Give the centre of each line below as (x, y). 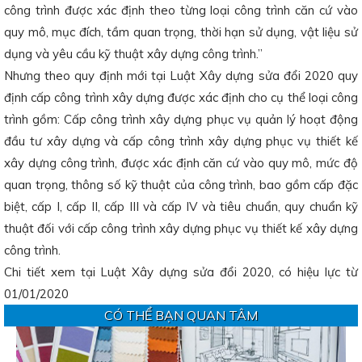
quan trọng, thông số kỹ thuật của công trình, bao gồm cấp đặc (181, 185)
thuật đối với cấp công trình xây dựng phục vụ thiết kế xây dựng (181, 228)
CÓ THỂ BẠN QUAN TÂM (181, 315)
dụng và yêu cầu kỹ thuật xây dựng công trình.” (133, 54)
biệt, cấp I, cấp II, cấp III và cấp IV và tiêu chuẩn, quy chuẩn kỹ (181, 206)
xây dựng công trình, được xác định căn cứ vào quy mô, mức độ (181, 163)
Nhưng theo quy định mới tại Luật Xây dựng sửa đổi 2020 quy (181, 76)
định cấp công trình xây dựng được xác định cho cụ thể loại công (181, 97)
